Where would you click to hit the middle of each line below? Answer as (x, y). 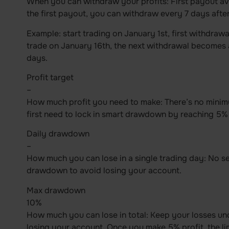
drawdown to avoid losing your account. (104, 171)
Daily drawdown (58, 134)
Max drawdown (56, 190)
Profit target (50, 77)
